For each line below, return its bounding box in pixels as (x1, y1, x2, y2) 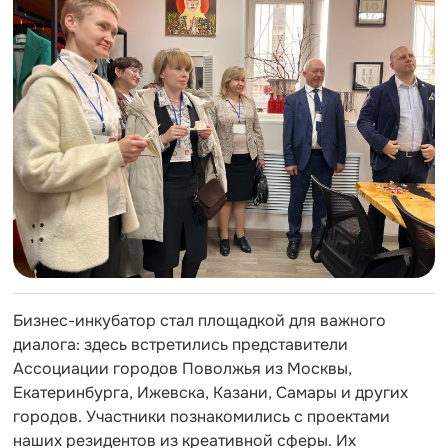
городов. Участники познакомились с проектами (13, 405, 390, 427)
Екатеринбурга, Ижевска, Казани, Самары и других (13, 381, 408, 403)
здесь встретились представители (80, 333, 348, 355)
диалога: (13, 333, 80, 355)
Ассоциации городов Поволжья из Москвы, (13, 357, 352, 379)
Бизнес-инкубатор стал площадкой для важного (13, 309, 386, 331)
